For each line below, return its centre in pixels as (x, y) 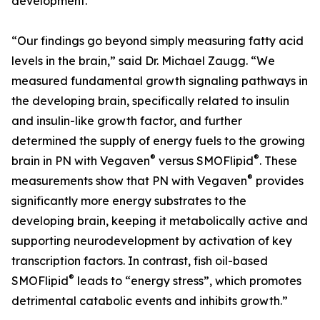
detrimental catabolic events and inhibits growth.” (150, 301)
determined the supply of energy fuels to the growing (158, 141)
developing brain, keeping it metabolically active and (160, 221)
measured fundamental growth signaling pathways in (160, 81)
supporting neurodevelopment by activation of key (152, 241)
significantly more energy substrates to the (129, 201)
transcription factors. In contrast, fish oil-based (140, 261)
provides (278, 181)
